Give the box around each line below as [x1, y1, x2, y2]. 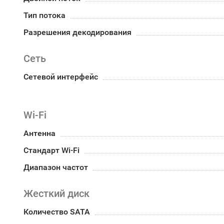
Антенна [23, 128, 55, 138]
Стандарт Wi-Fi [23, 145, 79, 155]
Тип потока [23, 10, 65, 20]
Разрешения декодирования [23, 27, 131, 37]
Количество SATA [23, 207, 90, 216]
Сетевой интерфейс [23, 72, 98, 81]
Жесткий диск [23, 187, 89, 199]
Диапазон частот [23, 162, 88, 172]
